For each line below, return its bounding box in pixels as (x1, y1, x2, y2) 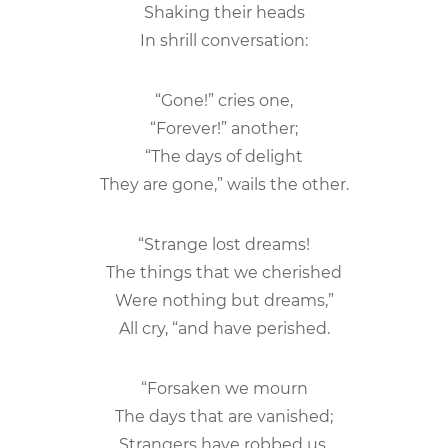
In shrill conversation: (140, 30, 308, 50)
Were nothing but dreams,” (114, 290, 334, 310)
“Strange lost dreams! (138, 234, 310, 254)
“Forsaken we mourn (140, 378, 308, 398)
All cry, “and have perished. (118, 318, 330, 338)
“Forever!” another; (150, 118, 298, 138)
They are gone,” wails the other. (99, 174, 349, 194)
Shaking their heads (143, 2, 305, 22)
